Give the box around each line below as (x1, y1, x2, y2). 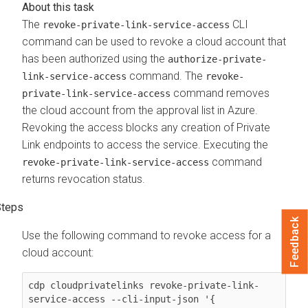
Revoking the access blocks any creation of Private (22, 120, 270, 134)
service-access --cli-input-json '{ (28, 293, 215, 305)
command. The (126, 69, 206, 82)
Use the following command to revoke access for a (22, 228, 271, 242)
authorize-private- (168, 53, 267, 65)
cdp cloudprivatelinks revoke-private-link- (28, 279, 259, 291)
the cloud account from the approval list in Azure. (22, 103, 258, 117)
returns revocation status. (22, 172, 145, 186)
